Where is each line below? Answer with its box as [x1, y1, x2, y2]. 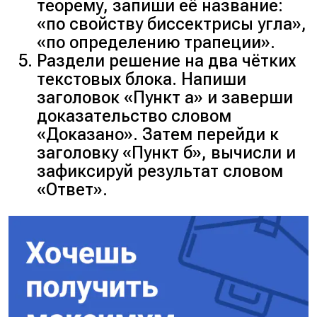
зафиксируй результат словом [37, 161, 284, 182]
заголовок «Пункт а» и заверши [37, 88, 294, 108]
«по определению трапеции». [37, 33, 276, 53]
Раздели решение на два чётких [37, 51, 296, 71]
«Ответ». [37, 180, 108, 200]
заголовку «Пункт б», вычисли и [37, 143, 296, 163]
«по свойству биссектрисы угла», [37, 14, 307, 35]
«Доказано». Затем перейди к [37, 125, 279, 145]
